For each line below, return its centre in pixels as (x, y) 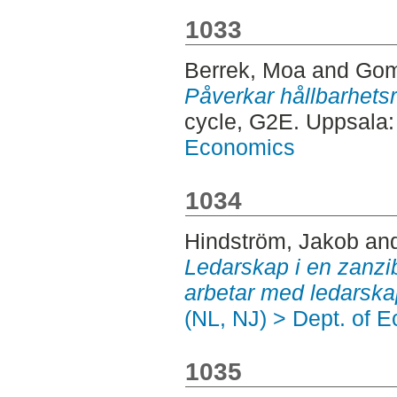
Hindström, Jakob (271, 241)
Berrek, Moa (245, 70)
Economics (239, 147)
